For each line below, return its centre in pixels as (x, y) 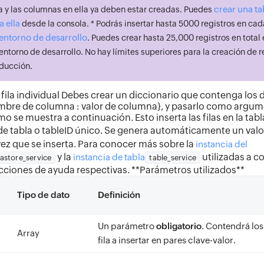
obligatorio (179, 226)
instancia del (222, 144)
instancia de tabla (109, 157)
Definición (119, 195)
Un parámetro (127, 226)
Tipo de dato (43, 195)
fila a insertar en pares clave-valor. (167, 240)
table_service (173, 158)
